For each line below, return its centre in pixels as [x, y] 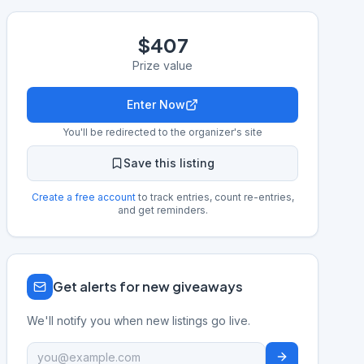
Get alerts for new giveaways [148, 286]
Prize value [162, 65]
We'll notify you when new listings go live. [139, 321]
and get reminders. [162, 210]
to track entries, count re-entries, [214, 197]
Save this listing [169, 163]
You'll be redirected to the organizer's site [162, 132]
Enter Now [156, 104]
